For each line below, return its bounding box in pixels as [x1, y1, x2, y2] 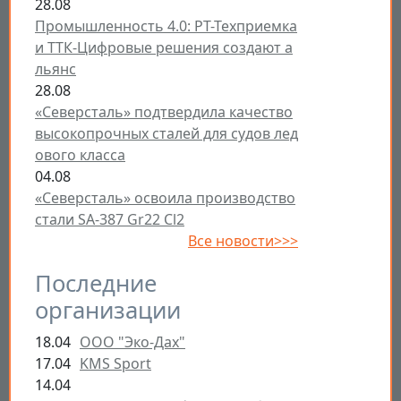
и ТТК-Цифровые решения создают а [35, 38, 293, 58]
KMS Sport [80, 354, 151, 374]
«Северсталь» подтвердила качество [35, 102, 293, 123]
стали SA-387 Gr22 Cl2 [35, 209, 184, 230]
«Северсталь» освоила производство [35, 188, 295, 209]
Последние [35, 268, 157, 300]
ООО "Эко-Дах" [80, 332, 185, 353]
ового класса [35, 145, 125, 166]
